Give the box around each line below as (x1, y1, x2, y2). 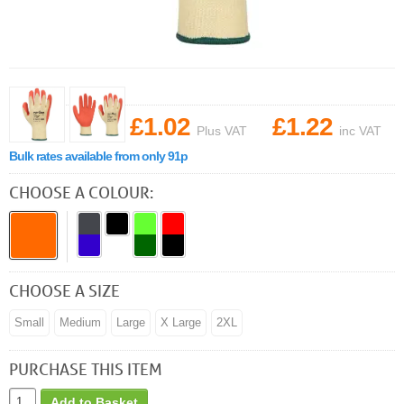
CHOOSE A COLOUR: (9, 182, 153, 202)
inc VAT (339, 124, 381, 138)
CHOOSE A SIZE (9, 280, 120, 300)
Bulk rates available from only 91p (9, 149, 188, 163)
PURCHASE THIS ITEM (9, 359, 162, 379)
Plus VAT (197, 124, 247, 138)
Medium (60, 316, 101, 329)
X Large (161, 316, 201, 329)
